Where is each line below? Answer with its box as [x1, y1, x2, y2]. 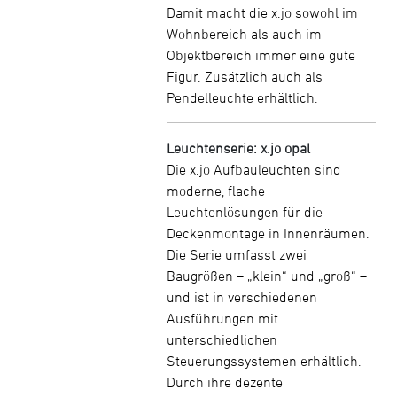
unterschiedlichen [167, 331, 277, 347]
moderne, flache [167, 183, 265, 198]
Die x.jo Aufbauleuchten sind [167, 161, 341, 177]
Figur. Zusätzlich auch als [167, 68, 323, 84]
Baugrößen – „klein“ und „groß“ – [167, 268, 367, 284]
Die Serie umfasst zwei [167, 246, 307, 262]
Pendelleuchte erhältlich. [167, 90, 318, 105]
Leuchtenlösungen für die [167, 204, 323, 220]
